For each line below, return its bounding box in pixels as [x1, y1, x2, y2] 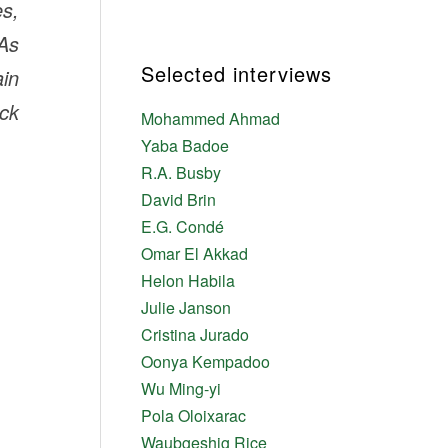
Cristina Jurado [140, 323, 249, 347]
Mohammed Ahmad [140, 107, 280, 131]
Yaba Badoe [140, 134, 229, 158]
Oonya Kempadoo [140, 350, 270, 374]
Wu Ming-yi [140, 377, 221, 401]
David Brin [140, 188, 216, 212]
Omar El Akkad [140, 242, 248, 266]
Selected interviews [140, 59, 332, 89]
